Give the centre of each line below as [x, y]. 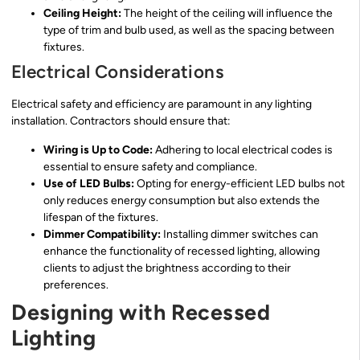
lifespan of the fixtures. [101, 217]
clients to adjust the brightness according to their [167, 268]
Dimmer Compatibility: [102, 234]
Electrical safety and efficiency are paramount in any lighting [162, 104]
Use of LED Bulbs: [89, 183]
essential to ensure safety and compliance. [150, 166]
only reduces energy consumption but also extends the [182, 200]
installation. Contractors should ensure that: [121, 121]
